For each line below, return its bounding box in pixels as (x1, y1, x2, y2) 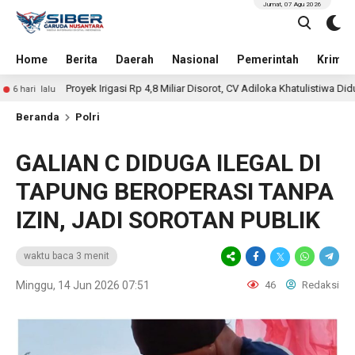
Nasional (172, 53, 219, 66)
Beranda (16, 111, 59, 123)
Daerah (116, 53, 154, 66)
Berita (66, 53, 97, 66)
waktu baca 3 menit (24, 250, 109, 261)
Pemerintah (237, 53, 299, 66)
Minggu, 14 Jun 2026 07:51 (16, 279, 150, 292)
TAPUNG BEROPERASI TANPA (16, 177, 334, 205)
